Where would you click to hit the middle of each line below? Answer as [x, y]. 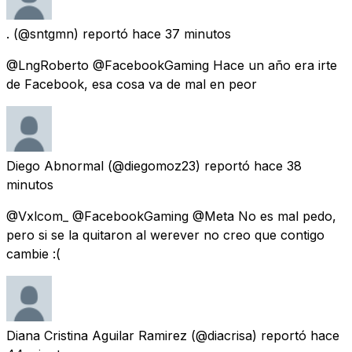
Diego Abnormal [55, 165]
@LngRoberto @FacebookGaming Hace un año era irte [172, 65]
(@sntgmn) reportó [71, 33]
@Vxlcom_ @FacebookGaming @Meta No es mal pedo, [171, 216]
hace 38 [278, 165]
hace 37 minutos [181, 33]
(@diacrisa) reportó [249, 335]
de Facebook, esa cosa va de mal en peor [132, 84]
